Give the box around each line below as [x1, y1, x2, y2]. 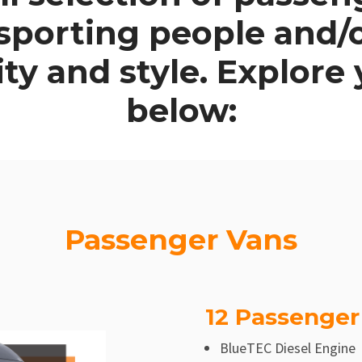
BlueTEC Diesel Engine [219, 338, 356, 357]
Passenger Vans [65, 221, 297, 257]
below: [125, 90, 237, 131]
